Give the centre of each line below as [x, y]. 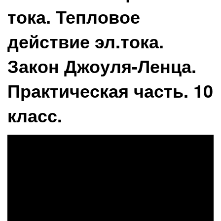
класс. [35, 115]
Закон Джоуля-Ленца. [102, 65]
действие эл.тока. [86, 41]
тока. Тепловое [74, 16]
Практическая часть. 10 [110, 90]
